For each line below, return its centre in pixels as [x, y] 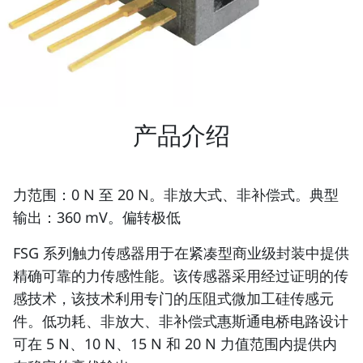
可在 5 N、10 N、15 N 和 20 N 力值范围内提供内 [175, 343]
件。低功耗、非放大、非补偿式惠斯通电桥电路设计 [181, 320]
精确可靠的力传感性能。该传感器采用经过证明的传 [181, 275]
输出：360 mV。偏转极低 [97, 217]
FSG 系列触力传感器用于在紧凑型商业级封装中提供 [181, 252]
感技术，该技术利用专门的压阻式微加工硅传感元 [173, 298]
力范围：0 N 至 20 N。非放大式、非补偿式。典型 [176, 194]
